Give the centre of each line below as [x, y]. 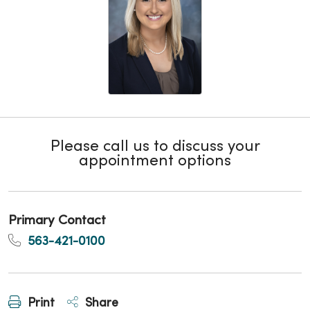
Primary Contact [57, 221]
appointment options [155, 162]
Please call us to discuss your [155, 147]
